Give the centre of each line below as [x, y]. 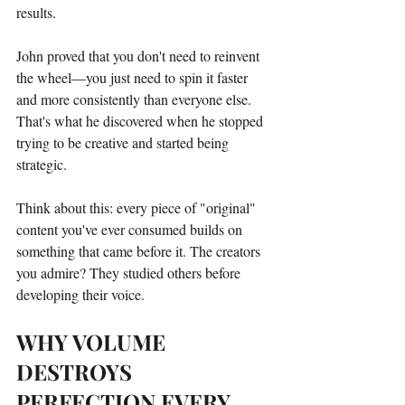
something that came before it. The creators [140, 250]
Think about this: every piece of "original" [138, 207]
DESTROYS [77, 371]
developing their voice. [80, 294]
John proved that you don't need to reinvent [140, 55]
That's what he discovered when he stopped [141, 120]
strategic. [42, 164]
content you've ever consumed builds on [131, 229]
